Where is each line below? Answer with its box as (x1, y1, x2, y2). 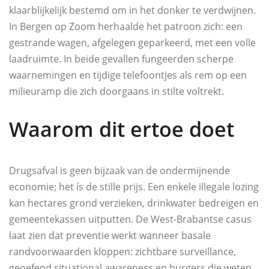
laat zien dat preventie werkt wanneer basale (9, 229, 211, 243)
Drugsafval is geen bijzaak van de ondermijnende (9, 164, 230, 178)
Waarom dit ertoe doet (9, 115, 234, 144)
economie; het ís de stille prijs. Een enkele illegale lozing (9, 180, 259, 194)
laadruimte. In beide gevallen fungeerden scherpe (9, 52, 234, 66)
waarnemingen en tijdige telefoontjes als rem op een (9, 68, 247, 82)
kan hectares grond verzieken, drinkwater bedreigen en (9, 196, 259, 210)
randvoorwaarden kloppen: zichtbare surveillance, (9, 245, 236, 259)
